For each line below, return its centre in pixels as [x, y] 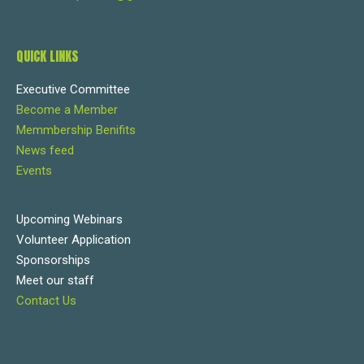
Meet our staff [55, 280]
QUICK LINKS [47, 56]
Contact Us [46, 301]
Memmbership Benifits [76, 130]
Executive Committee [73, 89]
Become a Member [67, 110]
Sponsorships [53, 260]
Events [34, 171]
